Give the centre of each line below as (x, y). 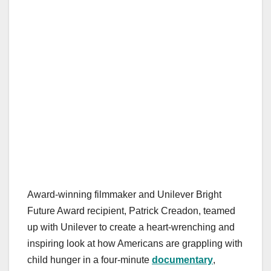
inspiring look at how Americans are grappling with (135, 244)
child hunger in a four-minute (90, 260)
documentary (182, 260)
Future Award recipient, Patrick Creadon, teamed (131, 211)
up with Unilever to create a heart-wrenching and (131, 227)
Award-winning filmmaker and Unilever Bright (124, 195)
